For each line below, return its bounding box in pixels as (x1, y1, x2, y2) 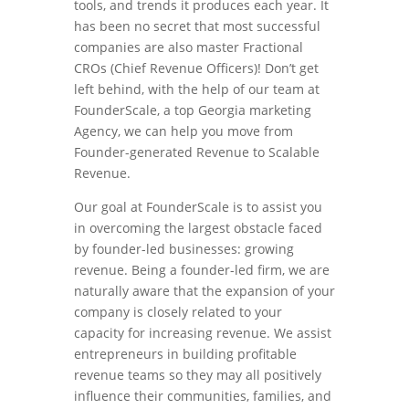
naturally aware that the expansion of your (73, 282, 335, 299)
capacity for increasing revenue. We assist (73, 324, 331, 341)
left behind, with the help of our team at (73, 80, 320, 98)
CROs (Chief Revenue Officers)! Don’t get (73, 59, 319, 77)
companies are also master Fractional (73, 38, 303, 56)
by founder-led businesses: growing (73, 240, 294, 257)
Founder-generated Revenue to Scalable (73, 143, 320, 161)
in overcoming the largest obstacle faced (73, 219, 322, 236)
